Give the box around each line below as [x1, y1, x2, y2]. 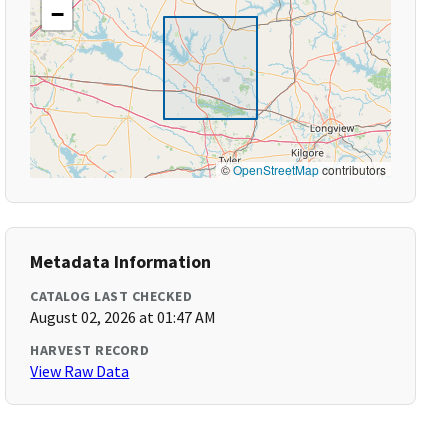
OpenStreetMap [232, 161, 319, 178]
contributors [318, 161, 386, 178]
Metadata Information [30, 250, 212, 273]
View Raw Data [30, 361, 130, 381]
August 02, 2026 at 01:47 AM [30, 307, 217, 327]
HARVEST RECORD [30, 341, 150, 359]
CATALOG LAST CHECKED [30, 287, 193, 305]
